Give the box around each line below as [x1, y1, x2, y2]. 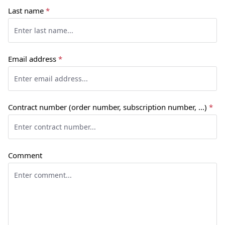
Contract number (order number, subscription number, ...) [8, 102, 209, 112]
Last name [8, 6, 46, 16]
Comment [8, 150, 42, 160]
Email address [8, 54, 58, 64]
